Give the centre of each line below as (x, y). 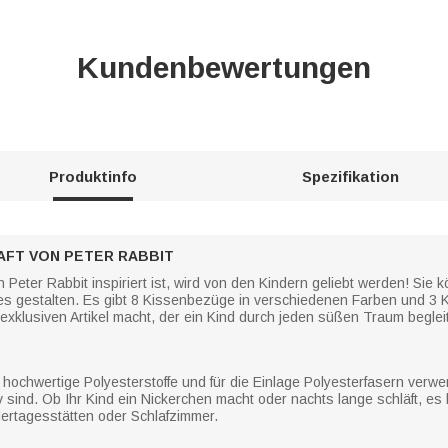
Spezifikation (351, 176)
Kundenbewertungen (224, 67)
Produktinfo (92, 176)
